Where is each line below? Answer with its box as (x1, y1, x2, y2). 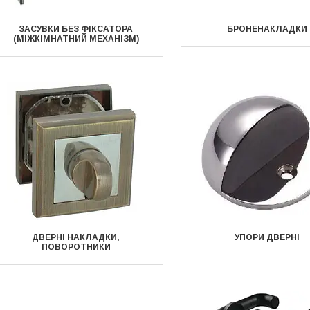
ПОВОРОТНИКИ (41, 242, 111, 252)
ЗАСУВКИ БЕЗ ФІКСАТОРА (19, 24, 134, 34)
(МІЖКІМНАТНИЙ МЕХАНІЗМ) (12, 34, 139, 44)
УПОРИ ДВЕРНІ (234, 232, 300, 242)
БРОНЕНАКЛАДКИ (226, 24, 307, 34)
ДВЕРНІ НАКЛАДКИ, (32, 232, 120, 242)
